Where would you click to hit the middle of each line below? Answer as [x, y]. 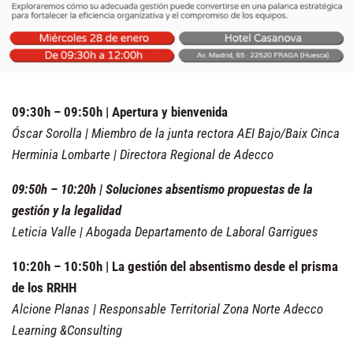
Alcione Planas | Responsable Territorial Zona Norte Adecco [167, 308]
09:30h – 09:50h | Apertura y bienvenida [120, 111]
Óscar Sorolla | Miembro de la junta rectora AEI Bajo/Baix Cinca [176, 133]
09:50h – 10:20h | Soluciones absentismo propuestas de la [162, 189]
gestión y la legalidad [67, 210]
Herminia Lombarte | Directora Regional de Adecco [143, 154]
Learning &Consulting [67, 330]
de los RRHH [44, 287]
